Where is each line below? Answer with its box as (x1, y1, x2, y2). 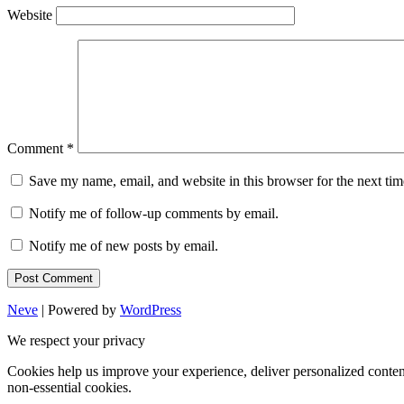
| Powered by (38, 302, 120, 318)
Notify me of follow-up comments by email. (29, 206, 279, 222)
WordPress (120, 302, 181, 318)
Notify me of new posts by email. (29, 238, 218, 254)
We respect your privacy (7, 333, 145, 349)
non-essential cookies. (7, 380, 132, 396)
